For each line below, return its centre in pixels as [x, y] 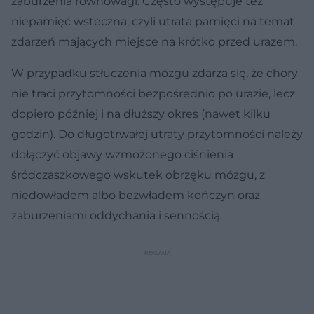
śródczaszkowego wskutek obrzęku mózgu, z [138, 175]
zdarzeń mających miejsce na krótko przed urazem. [154, 41]
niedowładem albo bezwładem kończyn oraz [136, 195]
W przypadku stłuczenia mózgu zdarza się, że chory [155, 73]
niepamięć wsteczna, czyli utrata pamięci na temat [153, 21]
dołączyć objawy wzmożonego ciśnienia [122, 154]
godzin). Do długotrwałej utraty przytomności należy [157, 134]
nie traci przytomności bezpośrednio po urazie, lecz [153, 93]
